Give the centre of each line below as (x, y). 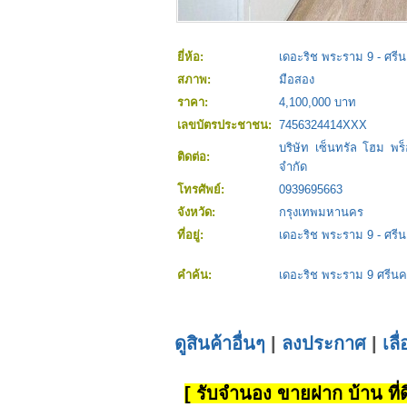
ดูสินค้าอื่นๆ (220, 344)
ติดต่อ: (195, 157)
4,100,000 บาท (318, 103)
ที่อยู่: (192, 235)
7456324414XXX (323, 125)
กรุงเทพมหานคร (321, 213)
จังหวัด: (198, 213)
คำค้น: (196, 275)
